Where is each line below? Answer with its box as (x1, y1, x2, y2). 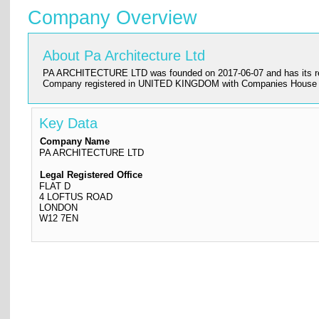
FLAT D (39, 181, 71, 192)
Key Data (39, 115, 98, 131)
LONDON (39, 202, 78, 213)
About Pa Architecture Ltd (43, 48, 206, 63)
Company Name (40, 136, 110, 147)
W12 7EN (39, 213, 79, 224)
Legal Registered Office (40, 169, 143, 180)
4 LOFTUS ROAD (39, 192, 113, 202)
